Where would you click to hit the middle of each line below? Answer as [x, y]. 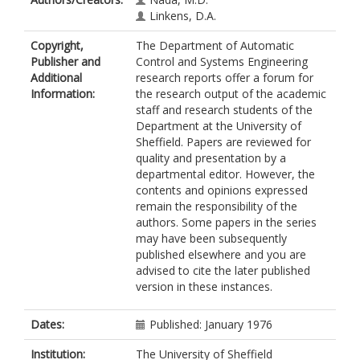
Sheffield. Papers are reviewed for [223, 142]
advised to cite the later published [223, 270]
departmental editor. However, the [225, 174]
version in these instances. [204, 286]
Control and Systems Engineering [222, 61]
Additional [56, 78]
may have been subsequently [211, 238]
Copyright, [57, 45]
